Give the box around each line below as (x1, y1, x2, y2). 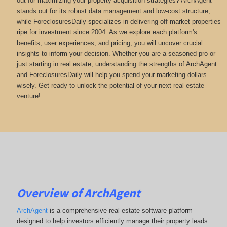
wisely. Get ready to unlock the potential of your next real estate (16, 82, 204, 90)
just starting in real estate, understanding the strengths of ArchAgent (16, 60, 217, 68)
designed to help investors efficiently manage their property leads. (16, 217, 210, 225)
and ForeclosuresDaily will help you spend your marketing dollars (16, 71, 207, 79)
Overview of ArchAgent (16, 185, 140, 201)
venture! (16, 92, 41, 100)
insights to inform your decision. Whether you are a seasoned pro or (16, 50, 215, 58)
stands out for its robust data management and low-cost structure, (16, 7, 210, 15)
